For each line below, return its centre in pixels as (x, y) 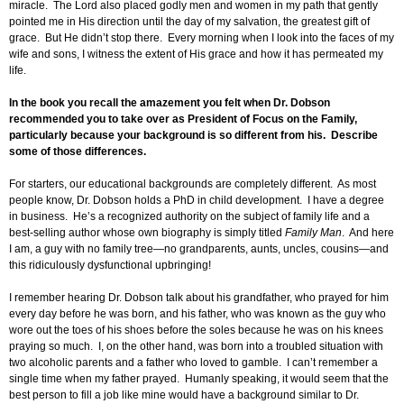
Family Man (313, 233)
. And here (368, 233)
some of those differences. (78, 152)
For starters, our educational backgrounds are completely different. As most (193, 184)
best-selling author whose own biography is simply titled (147, 233)
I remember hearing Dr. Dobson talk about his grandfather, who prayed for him (199, 298)
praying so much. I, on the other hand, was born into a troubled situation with (196, 347)
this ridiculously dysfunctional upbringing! (111, 266)
